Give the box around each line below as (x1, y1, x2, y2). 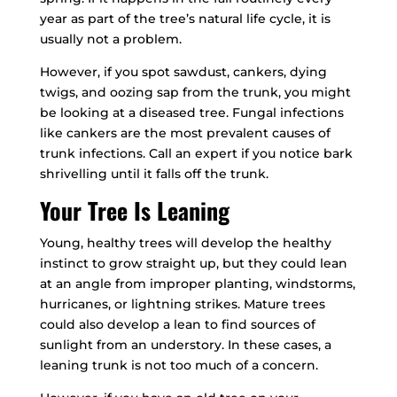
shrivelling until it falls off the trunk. (39, 166, 269, 183)
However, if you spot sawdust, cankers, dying (39, 64, 327, 81)
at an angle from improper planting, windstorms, (39, 276, 355, 292)
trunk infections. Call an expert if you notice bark (39, 145, 353, 162)
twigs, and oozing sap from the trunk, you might (39, 84, 351, 101)
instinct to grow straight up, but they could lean (39, 255, 347, 272)
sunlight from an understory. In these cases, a (39, 337, 331, 354)
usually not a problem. (39, 31, 182, 48)
